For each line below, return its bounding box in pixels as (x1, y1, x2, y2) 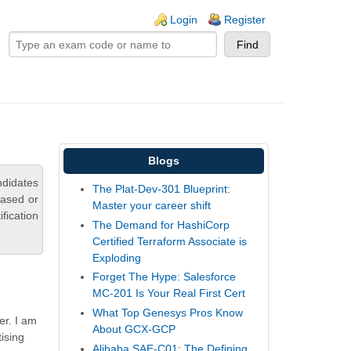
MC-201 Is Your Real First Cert (92, 287, 246, 300)
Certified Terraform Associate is (92, 234, 248, 248)
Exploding (92, 251, 142, 264)
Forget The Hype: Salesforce (92, 270, 237, 284)
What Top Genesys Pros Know (92, 306, 244, 319)
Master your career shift (92, 199, 212, 212)
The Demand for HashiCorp (92, 218, 230, 231)
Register (224, 13, 266, 26)
